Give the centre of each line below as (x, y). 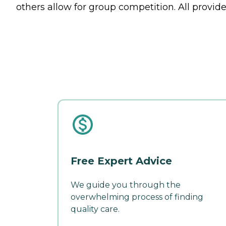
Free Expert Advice (121, 161)
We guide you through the (126, 185)
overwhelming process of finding (137, 197)
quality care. (95, 209)
